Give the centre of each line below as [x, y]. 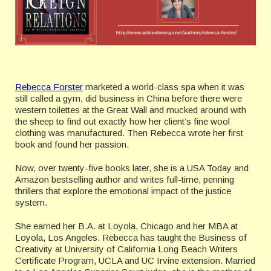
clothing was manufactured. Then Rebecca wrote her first [129, 133]
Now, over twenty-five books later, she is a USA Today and [132, 168]
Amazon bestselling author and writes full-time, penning [125, 179]
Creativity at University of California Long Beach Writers [126, 249]
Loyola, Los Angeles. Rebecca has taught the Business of [131, 237]
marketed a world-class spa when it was [164, 87]
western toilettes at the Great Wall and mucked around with [131, 110]
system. [31, 202]
